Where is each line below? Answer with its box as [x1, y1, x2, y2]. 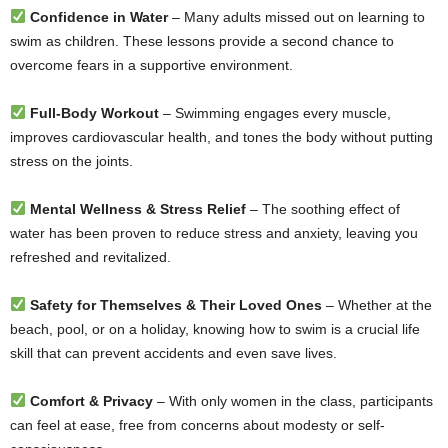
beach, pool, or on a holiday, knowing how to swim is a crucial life [10, 321, 420, 338]
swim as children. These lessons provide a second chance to [10, 33, 394, 50]
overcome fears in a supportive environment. [10, 57, 293, 74]
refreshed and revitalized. [10, 249, 171, 266]
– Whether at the [321, 297, 432, 314]
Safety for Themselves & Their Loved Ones [29, 297, 322, 314]
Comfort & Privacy [29, 393, 153, 410]
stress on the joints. [10, 153, 133, 170]
